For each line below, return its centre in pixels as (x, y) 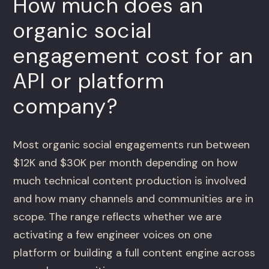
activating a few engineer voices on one (113, 235)
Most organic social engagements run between (132, 145)
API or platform (89, 81)
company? (66, 107)
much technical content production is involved (130, 181)
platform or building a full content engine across (134, 253)
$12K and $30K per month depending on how (126, 163)
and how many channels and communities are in (134, 199)
